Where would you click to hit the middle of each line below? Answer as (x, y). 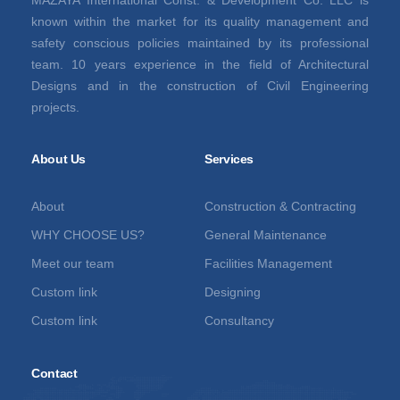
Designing (233, 292)
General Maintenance (266, 234)
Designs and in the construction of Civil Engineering (200, 85)
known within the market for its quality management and (200, 21)
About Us (59, 158)
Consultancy (239, 320)
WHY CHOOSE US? (88, 234)
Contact (54, 373)
